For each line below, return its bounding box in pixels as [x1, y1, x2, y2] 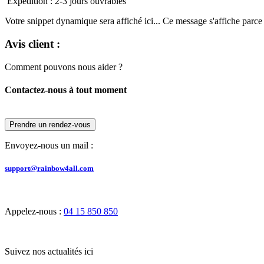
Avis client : [5, 37, 60, 50]
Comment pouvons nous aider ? [5, 61, 123, 72]
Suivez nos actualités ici [5, 246, 95, 257]
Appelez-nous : [5, 206, 64, 217]
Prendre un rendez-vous [9, 120, 91, 130]
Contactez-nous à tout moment [5, 84, 127, 95]
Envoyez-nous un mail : [5, 140, 93, 151]
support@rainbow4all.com [5, 164, 94, 173]
